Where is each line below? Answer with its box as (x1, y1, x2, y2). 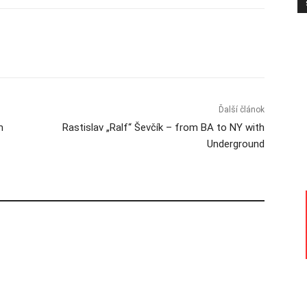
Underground (206, 138, 265, 151)
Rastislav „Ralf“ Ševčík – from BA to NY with (62, 121, 265, 134)
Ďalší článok (218, 105, 265, 115)
